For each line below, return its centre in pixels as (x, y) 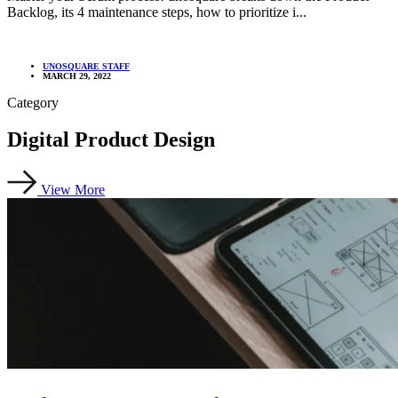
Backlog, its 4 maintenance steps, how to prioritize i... (157, 12)
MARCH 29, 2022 (77, 76)
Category (33, 102)
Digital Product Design (111, 140)
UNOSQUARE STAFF (86, 66)
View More (73, 190)
